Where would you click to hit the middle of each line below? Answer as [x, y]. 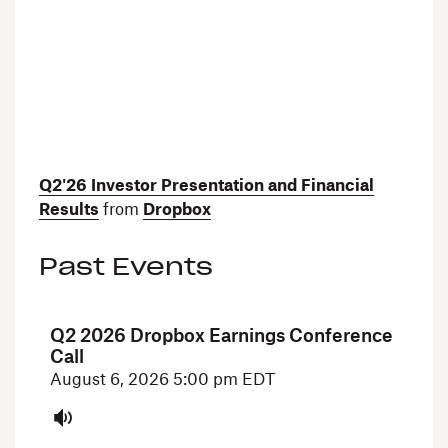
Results [69, 209]
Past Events [126, 267]
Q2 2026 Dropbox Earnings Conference [222, 335]
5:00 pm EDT [224, 379]
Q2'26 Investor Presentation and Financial [206, 185]
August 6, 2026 [112, 379]
